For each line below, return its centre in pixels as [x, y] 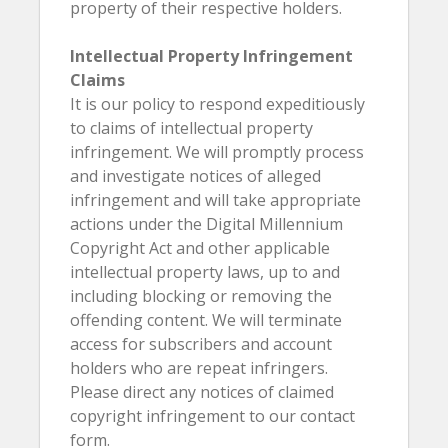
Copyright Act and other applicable [200, 248]
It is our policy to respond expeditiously [217, 104]
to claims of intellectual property [191, 128]
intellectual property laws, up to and [205, 272]
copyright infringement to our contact [212, 416]
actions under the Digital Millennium [206, 224]
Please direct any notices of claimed [202, 392]
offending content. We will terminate [206, 320]
